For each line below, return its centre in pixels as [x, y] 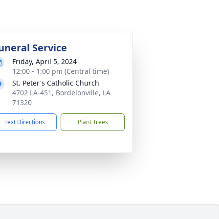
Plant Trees [93, 122]
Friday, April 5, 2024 [44, 61]
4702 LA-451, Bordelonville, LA [61, 93]
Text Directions [25, 122]
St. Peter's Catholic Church [56, 83]
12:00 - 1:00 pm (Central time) [61, 71]
